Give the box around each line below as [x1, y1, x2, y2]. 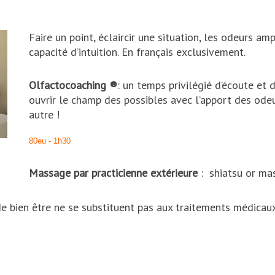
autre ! [29, 107, 60, 122]
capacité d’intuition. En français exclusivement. [29, 45, 249, 59]
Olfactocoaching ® [29, 78, 118, 92]
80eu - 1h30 [29, 136, 71, 145]
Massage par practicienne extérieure [29, 166, 201, 180]
